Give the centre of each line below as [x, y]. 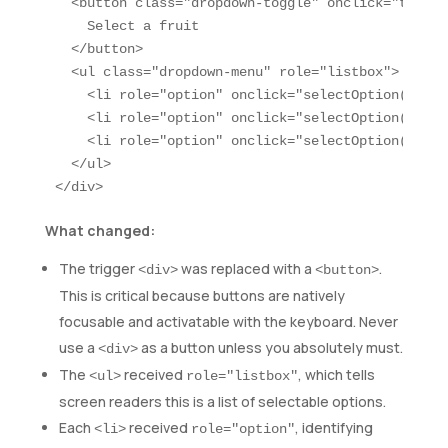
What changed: [99, 231]
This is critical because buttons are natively [201, 296]
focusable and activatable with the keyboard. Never [228, 322]
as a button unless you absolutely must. [270, 348]
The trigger [98, 269]
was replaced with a [246, 269]
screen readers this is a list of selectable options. [222, 402]
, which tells [336, 375]
